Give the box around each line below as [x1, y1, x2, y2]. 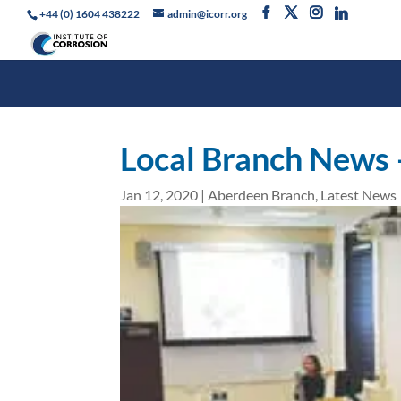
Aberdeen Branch [208, 186, 316, 204]
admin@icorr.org [167, 7, 247, 21]
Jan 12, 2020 [120, 186, 199, 204]
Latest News [320, 186, 397, 204]
